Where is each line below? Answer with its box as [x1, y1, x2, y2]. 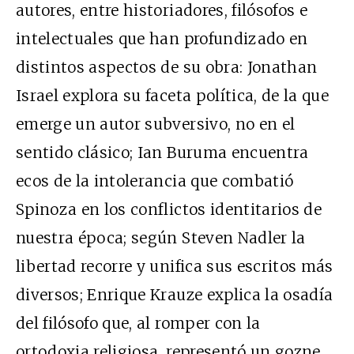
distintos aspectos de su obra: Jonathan [16, 57, 318, 77]
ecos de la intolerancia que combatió [16, 171, 294, 190]
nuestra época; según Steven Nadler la [16, 228, 306, 247]
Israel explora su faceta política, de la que [16, 85, 330, 105]
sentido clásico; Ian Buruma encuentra [16, 142, 309, 162]
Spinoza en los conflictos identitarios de [16, 199, 322, 219]
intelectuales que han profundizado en [16, 28, 308, 48]
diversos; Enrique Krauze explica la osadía [16, 284, 333, 304]
